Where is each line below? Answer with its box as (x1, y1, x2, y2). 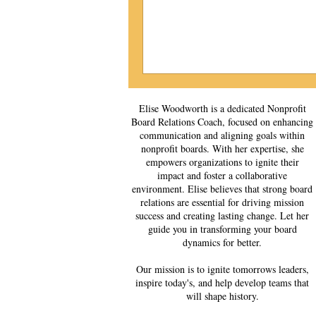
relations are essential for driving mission (140, 195, 304, 209)
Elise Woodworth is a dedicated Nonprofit (138, 101, 306, 115)
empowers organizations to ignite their (145, 154, 299, 169)
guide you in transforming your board (147, 221, 297, 236)
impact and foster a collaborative (157, 168, 287, 182)
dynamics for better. (183, 235, 262, 249)
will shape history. (186, 288, 259, 303)
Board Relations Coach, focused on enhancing (131, 114, 313, 128)
